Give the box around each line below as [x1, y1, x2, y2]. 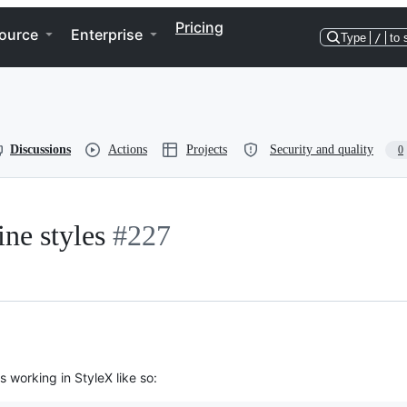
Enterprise [71, 25, 143, 44]
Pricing [175, 18, 223, 36]
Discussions [10, 143, 71, 156]
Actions [108, 143, 147, 156]
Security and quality [270, 143, 373, 156]
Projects [186, 143, 227, 156]
